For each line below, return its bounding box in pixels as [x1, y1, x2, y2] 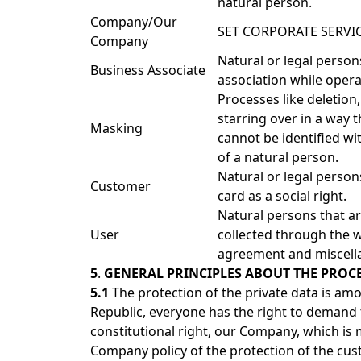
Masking [90, 119, 143, 137]
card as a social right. [218, 187, 346, 205]
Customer [90, 177, 151, 195]
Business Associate [90, 61, 205, 79]
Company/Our [90, 13, 177, 31]
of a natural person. [218, 148, 338, 166]
